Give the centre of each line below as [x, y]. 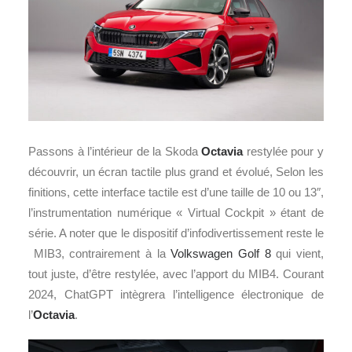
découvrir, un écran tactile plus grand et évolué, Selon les [176, 172]
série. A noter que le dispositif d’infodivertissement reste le [176, 233]
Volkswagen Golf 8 [221, 254]
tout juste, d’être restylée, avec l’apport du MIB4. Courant [176, 274]
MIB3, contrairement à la [100, 254]
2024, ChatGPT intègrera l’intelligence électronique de [176, 295]
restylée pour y [284, 152]
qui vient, [297, 254]
